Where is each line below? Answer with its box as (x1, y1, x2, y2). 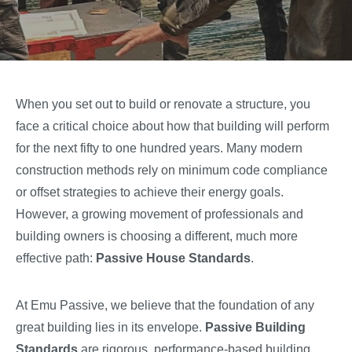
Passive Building (205, 321, 306, 334)
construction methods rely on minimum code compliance (16, 163, 328, 177)
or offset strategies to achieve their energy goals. (16, 185, 284, 199)
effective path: (16, 251, 96, 265)
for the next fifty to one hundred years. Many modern (16, 141, 302, 155)
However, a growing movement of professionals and (16, 207, 303, 221)
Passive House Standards (96, 251, 251, 265)
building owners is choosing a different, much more (16, 229, 298, 243)
